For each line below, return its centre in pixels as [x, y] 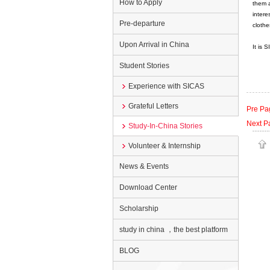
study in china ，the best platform [174, 230]
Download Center [148, 187]
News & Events [144, 166]
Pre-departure [142, 24]
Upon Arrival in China [154, 45]
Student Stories [144, 66]
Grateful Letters [153, 106]
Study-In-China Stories [165, 126]
